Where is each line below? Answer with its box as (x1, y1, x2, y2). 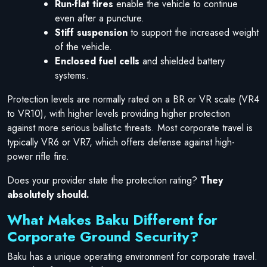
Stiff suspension (55, 25, 128, 39)
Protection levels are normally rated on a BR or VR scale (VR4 (7, 92, 259, 106)
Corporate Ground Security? (7, 225, 198, 247)
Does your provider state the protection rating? (7, 173, 197, 187)
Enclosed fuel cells (55, 54, 139, 68)
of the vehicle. (55, 39, 112, 54)
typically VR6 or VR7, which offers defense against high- (7, 135, 235, 149)
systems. (55, 68, 89, 82)
